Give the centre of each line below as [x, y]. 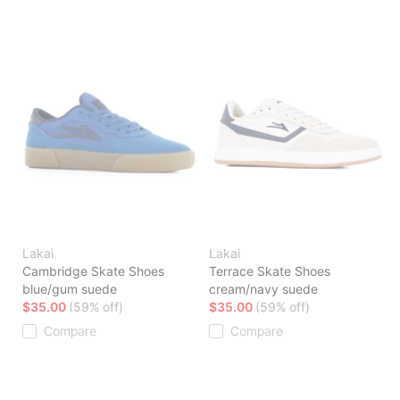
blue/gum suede [70, 289]
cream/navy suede [263, 289]
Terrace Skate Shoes [270, 271]
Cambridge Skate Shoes [93, 271]
